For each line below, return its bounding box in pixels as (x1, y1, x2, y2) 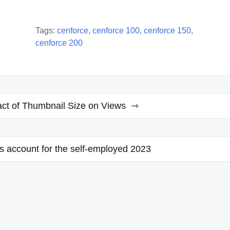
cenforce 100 (92, 26, 140, 35)
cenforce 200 (35, 38, 83, 47)
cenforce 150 (144, 26, 191, 35)
